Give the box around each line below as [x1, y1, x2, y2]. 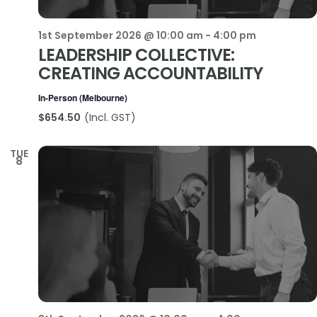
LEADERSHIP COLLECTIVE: [38, 42, 234, 67]
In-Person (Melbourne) [38, 91, 127, 104]
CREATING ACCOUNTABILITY [38, 61, 263, 85]
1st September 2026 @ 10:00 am [38, 28, 203, 42]
